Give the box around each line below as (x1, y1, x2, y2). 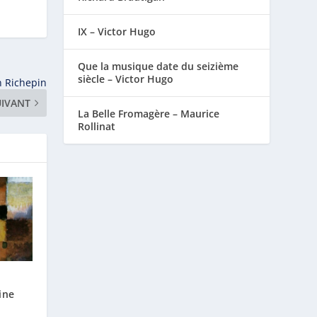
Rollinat (78, 119, 116, 133)
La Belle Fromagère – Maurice (78, 106, 220, 120)
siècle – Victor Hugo (78, 71, 174, 86)
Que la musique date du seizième (78, 59, 239, 73)
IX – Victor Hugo (78, 24, 156, 38)
